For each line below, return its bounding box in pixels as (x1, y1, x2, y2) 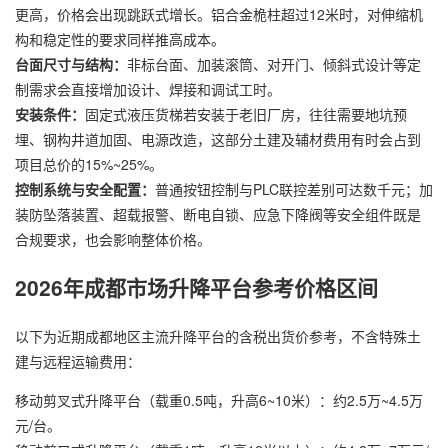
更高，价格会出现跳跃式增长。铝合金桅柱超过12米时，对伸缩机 (15, 3, 423, 24)
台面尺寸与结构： (15, 53, 127, 74)
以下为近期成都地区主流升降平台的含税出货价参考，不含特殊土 (15, 325, 421, 346)
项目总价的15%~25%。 (15, 153, 163, 174)
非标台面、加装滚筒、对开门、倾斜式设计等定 (127, 53, 421, 74)
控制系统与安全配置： (15, 178, 155, 199)
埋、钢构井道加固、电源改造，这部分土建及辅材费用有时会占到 (15, 128, 421, 149)
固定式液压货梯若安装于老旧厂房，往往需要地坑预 (85, 103, 407, 124)
